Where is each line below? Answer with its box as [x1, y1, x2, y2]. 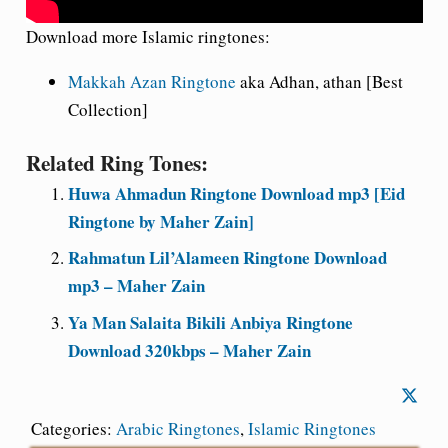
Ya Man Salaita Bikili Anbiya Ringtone [68, 309, 353, 335]
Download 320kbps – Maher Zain [68, 337, 311, 363]
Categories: [30, 416, 116, 440]
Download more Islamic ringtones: [25, 25, 270, 49]
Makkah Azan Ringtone [68, 70, 236, 94]
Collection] [68, 98, 148, 122]
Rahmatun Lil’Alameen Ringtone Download [68, 245, 387, 271]
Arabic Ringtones [115, 416, 240, 440]
